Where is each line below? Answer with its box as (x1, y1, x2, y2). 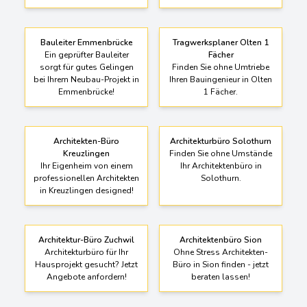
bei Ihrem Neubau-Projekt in (34, 73, 139, 85)
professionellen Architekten (34, 172, 139, 184)
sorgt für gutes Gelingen (39, 61, 134, 73)
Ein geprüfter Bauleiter (44, 49, 129, 60)
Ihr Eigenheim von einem (40, 160, 133, 171)
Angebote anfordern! (46, 271, 127, 282)
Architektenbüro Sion (180, 234, 262, 245)
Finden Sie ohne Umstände (169, 147, 272, 159)
